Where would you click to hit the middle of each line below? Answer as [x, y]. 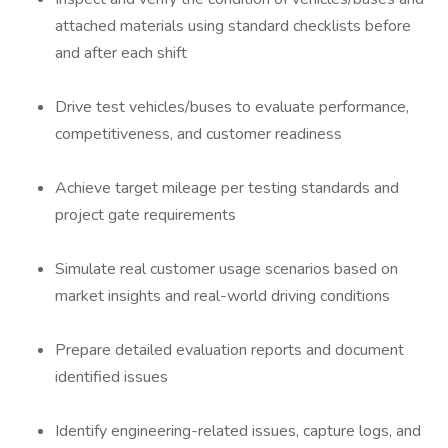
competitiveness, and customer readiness [198, 134]
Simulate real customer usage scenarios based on [226, 269]
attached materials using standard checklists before [233, 26]
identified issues [111, 377]
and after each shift [121, 53]
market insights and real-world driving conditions [222, 296]
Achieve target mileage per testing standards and [227, 188]
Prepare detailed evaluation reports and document [229, 350]
